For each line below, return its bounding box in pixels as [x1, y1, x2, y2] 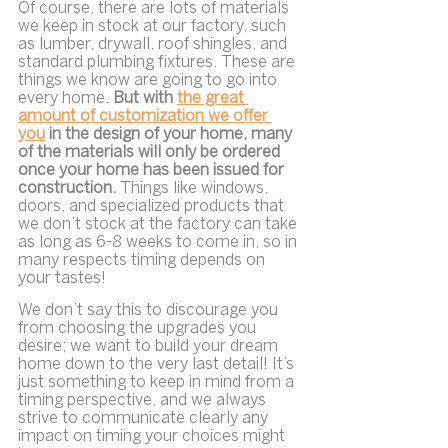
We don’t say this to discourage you [18, 302, 282, 318]
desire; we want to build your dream [18, 338, 282, 354]
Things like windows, [120, 181, 272, 197]
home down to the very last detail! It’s [18, 356, 298, 372]
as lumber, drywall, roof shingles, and [18, 37, 291, 53]
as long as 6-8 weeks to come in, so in [18, 235, 301, 251]
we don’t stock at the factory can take [18, 217, 301, 233]
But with [113, 91, 177, 107]
